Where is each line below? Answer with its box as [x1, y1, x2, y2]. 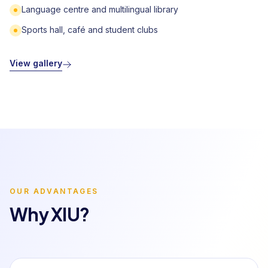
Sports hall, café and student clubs [22, 25, 158, 35]
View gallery [10, 58, 62, 69]
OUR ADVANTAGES [10, 187, 99, 196]
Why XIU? [10, 203, 89, 226]
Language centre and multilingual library [22, 4, 178, 15]
